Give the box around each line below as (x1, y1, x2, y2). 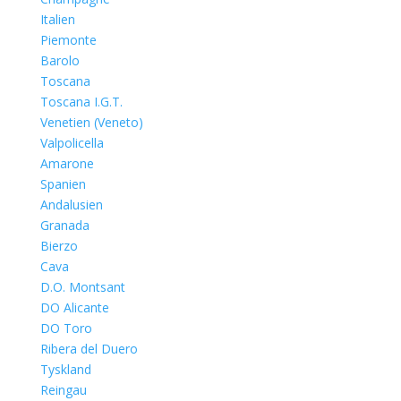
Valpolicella (39, 134, 104, 151)
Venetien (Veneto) (39, 114, 143, 131)
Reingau (39, 381, 87, 398)
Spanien (39, 175, 86, 192)
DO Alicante (39, 299, 109, 316)
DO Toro (39, 320, 92, 337)
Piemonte (39, 31, 97, 48)
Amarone (39, 155, 94, 172)
